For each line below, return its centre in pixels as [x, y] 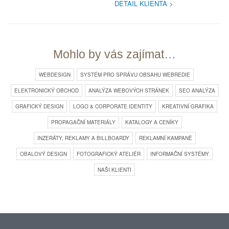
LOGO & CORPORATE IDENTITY [113, 107]
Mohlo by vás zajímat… [114, 54]
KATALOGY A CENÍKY [152, 122]
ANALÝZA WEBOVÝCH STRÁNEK [129, 91]
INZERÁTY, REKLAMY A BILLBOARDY [83, 138]
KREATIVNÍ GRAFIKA [188, 107]
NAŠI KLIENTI [114, 170]
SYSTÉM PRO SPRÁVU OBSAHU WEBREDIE [135, 75]
